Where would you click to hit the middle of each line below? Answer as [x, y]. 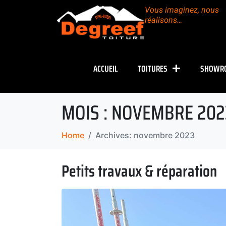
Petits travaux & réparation [139, 171]
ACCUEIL [105, 68]
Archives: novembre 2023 [145, 135]
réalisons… [163, 20]
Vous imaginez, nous [182, 10]
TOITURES [152, 68]
